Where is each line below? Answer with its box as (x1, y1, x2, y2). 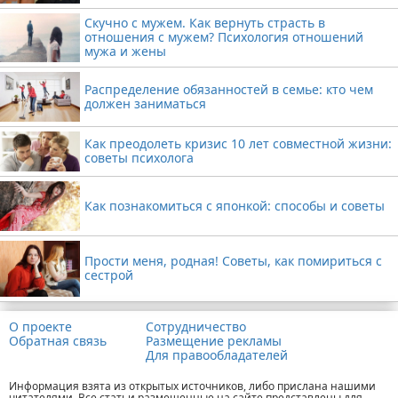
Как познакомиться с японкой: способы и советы (84, 197, 385, 215)
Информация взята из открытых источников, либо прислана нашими (9, 378, 376, 394)
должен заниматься (84, 94, 206, 112)
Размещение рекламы (146, 331, 283, 349)
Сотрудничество (146, 317, 247, 335)
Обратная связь (9, 331, 107, 349)
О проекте (9, 317, 72, 335)
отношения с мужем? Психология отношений (84, 28, 363, 46)
